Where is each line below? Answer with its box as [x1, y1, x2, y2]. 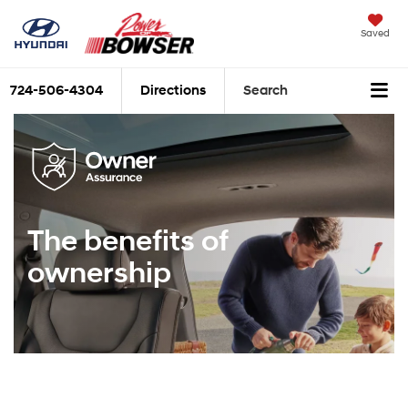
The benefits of [27, 224, 229, 260]
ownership [27, 256, 171, 292]
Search [243, 82, 288, 100]
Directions [140, 82, 206, 100]
